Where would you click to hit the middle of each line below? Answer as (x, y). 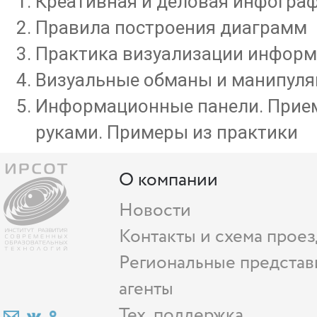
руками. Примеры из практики (167, 132)
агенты (146, 289)
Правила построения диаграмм (171, 27)
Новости (155, 210)
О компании (169, 180)
